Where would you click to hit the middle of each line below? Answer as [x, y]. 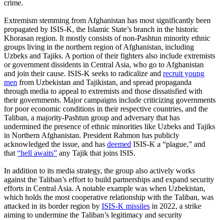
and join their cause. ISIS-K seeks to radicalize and [83, 73]
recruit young [184, 73]
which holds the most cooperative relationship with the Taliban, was [109, 197]
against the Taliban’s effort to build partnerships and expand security [109, 179]
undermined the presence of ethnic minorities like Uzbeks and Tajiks [110, 126]
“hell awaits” [37, 153]
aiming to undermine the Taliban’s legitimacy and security [93, 215]
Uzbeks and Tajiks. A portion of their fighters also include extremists [110, 55]
